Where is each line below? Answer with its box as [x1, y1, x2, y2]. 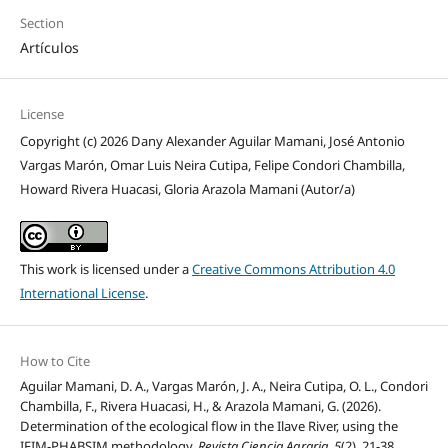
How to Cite [19, 352, 90, 371]
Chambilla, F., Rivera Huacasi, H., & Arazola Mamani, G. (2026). [19, 397, 381, 416]
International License [19, 284, 145, 303]
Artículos [19, 37, 79, 57]
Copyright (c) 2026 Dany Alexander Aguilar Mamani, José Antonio [19, 132, 405, 151]
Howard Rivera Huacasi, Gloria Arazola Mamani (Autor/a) [19, 180, 355, 199]
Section [19, 13, 64, 32]
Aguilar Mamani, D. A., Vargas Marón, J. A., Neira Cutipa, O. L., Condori [19, 377, 428, 396]
